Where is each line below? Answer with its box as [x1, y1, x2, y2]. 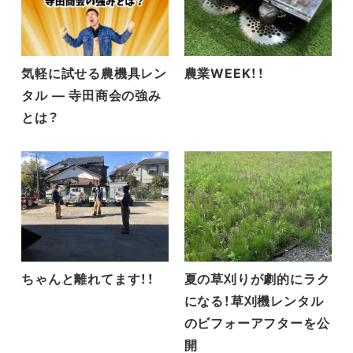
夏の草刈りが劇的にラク [184, 271, 330, 288]
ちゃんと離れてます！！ [21, 271, 154, 288]
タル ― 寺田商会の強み [21, 87, 162, 104]
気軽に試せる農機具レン [21, 65, 167, 82]
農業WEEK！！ [184, 65, 265, 82]
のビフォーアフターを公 [184, 315, 330, 332]
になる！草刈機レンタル [184, 293, 324, 310]
